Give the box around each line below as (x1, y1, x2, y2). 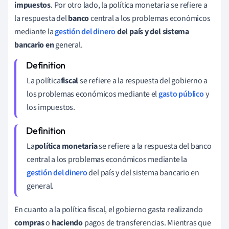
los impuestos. (27, 102, 75, 113)
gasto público (158, 88, 204, 100)
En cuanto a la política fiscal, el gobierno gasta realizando (14, 204, 203, 216)
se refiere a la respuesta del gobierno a (78, 75, 208, 87)
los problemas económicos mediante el (27, 88, 158, 100)
